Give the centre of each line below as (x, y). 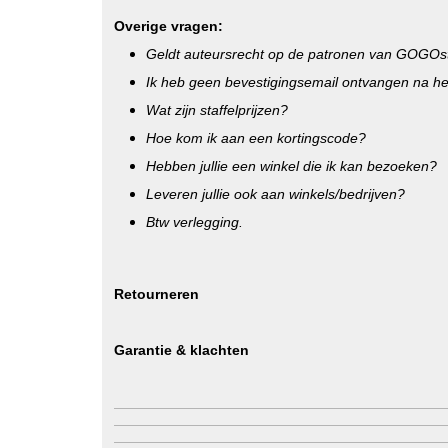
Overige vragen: (168, 26)
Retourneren (156, 294)
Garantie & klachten (181, 350)
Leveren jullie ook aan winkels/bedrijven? (275, 194)
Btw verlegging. (194, 222)
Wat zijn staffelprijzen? (217, 110)
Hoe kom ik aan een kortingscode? (256, 138)
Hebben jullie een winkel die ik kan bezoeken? (291, 166)
